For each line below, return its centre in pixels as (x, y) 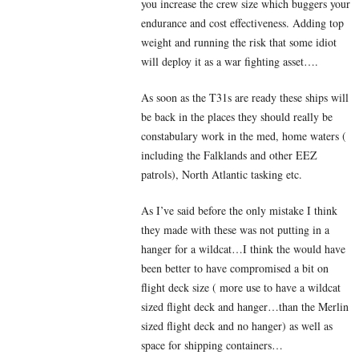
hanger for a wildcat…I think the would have (243, 249)
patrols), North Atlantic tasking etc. (222, 175)
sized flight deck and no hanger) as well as (237, 326)
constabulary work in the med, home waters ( (244, 136)
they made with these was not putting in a (235, 230)
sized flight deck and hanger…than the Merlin (245, 307)
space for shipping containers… (212, 345)
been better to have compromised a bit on (235, 268)
